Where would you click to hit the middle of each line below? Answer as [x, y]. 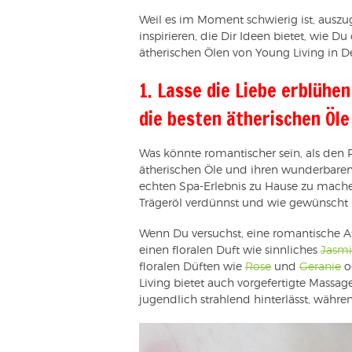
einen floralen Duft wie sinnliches [230, 250]
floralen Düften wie [192, 267]
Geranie [320, 267]
